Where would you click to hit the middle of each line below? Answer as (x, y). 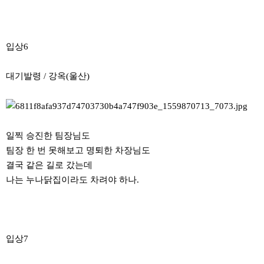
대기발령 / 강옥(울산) (48, 76)
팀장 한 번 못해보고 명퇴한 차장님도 (78, 151)
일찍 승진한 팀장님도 (48, 136)
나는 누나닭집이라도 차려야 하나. (72, 180)
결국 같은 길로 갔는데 (49, 165)
